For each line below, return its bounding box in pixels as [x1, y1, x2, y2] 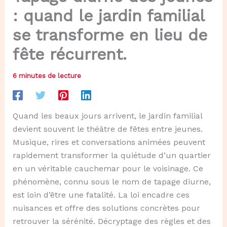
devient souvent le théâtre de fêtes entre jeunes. [12, 124, 203, 134]
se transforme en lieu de [12, 25, 207, 45]
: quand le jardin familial [12, 6, 204, 26]
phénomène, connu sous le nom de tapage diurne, [12, 177, 211, 187]
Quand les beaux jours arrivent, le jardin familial [12, 111, 202, 121]
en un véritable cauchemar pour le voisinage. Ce [12, 164, 203, 174]
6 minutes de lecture [12, 72, 81, 80]
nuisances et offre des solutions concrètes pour [12, 203, 200, 213]
